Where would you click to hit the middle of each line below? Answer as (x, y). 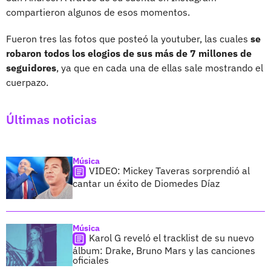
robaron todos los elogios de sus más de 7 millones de (129, 53)
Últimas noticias (51, 119)
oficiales (91, 260)
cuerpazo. (27, 82)
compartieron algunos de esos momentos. (98, 12)
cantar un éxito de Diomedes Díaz (146, 183)
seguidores (31, 67)
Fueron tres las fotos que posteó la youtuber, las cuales (128, 38)
